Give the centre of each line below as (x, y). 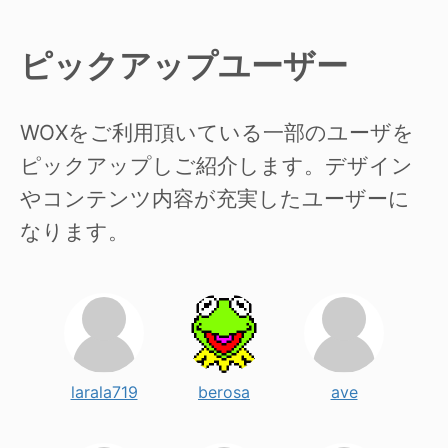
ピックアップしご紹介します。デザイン (216, 166)
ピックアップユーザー (184, 65)
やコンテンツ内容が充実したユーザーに (215, 199)
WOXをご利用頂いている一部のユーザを (217, 133)
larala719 (104, 392)
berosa (224, 392)
